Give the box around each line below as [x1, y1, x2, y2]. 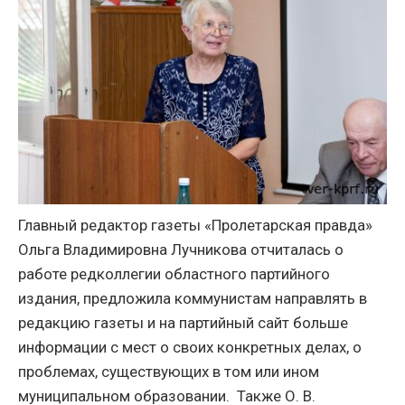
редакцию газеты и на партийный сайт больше [18, 314, 348, 332]
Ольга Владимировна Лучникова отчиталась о [18, 240, 344, 259]
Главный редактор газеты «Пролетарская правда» [18, 216, 372, 234]
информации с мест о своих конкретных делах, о [18, 338, 362, 356]
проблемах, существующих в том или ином [18, 363, 319, 381]
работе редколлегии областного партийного [18, 265, 330, 283]
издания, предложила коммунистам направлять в [18, 289, 367, 307]
